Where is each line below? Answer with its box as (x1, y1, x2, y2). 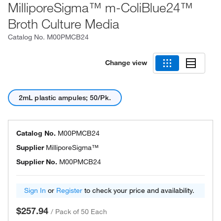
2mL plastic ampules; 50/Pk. (19, 93, 111, 102)
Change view (105, 58, 147, 67)
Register (56, 186, 82, 195)
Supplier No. (16, 157, 57, 166)
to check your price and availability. (82, 186, 194, 195)
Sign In (24, 186, 46, 195)
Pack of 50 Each (55, 207, 107, 216)
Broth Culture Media (8, 15, 119, 32)
